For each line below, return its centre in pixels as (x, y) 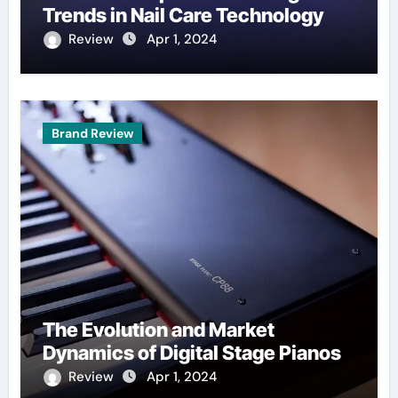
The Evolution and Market (158, 329)
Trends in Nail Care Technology (183, 15)
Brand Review (92, 133)
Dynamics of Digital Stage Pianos (191, 352)
